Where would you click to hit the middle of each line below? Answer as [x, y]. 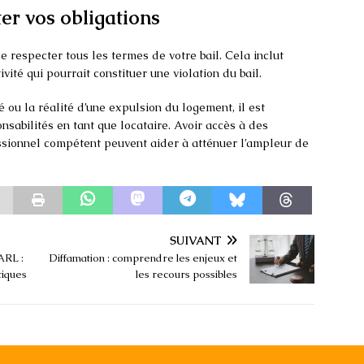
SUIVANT [196, 241]
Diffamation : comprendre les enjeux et [143, 258]
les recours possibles [187, 275]
